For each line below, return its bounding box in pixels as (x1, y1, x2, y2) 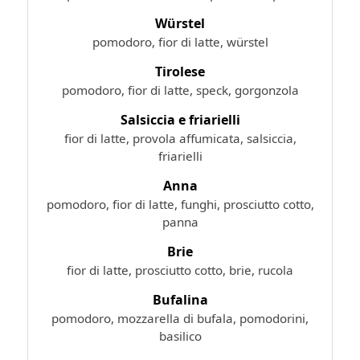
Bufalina (152, 290, 208, 309)
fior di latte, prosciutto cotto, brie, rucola (67, 261, 293, 278)
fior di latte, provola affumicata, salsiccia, (63, 129, 297, 146)
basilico (158, 327, 202, 344)
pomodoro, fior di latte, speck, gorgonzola (61, 81, 299, 98)
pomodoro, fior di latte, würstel (92, 33, 268, 50)
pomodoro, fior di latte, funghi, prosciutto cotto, (46, 195, 314, 212)
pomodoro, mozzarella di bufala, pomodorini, (51, 309, 309, 326)
